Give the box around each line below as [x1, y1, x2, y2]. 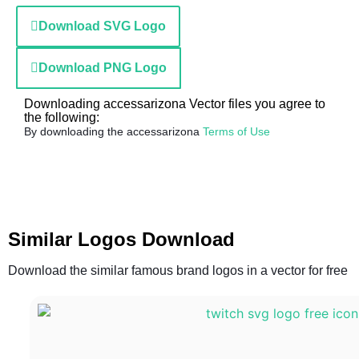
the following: [24, 111, 99, 124]
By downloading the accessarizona [24, 125, 203, 138]
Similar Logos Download [8, 228, 235, 250]
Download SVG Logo [38, 19, 166, 33]
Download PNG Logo [38, 61, 167, 75]
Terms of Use [203, 125, 270, 138]
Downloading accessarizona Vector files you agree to [24, 97, 325, 111]
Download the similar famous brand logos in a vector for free [8, 264, 348, 277]
